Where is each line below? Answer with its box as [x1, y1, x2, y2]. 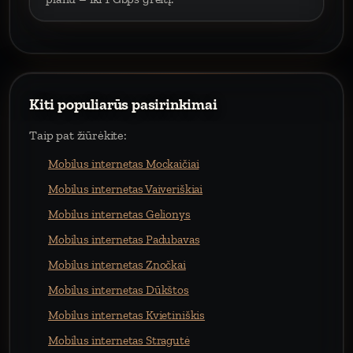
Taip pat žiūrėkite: [29, 128, 127, 143]
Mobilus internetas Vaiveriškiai [48, 182, 203, 196]
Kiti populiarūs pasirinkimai [29, 95, 217, 113]
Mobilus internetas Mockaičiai [48, 157, 199, 171]
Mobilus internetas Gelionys [48, 207, 191, 221]
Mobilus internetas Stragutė [48, 333, 190, 347]
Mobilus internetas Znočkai [48, 258, 186, 272]
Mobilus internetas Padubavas [48, 232, 200, 247]
